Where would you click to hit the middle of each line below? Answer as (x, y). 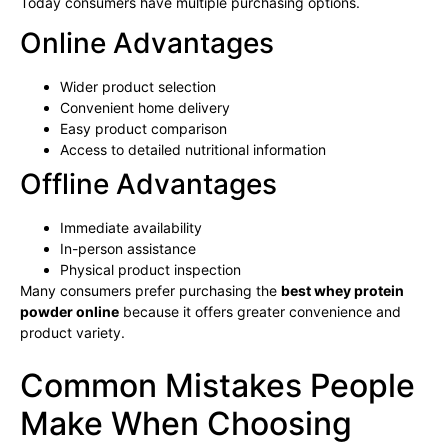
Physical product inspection (150, 270)
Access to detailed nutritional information (193, 150)
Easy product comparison (143, 129)
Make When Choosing (186, 423)
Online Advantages (147, 43)
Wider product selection (138, 87)
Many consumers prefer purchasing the (150, 291)
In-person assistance (128, 249)
